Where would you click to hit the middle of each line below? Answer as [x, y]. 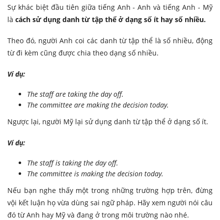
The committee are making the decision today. [98, 105]
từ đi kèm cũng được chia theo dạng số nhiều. [83, 53]
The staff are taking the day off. [75, 94]
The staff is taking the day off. [73, 163]
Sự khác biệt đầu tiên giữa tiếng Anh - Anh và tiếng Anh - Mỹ [110, 7]
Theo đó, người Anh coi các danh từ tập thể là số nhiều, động [110, 41]
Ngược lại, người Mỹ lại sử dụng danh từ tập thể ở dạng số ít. [108, 122]
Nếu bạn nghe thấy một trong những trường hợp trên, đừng [110, 191]
